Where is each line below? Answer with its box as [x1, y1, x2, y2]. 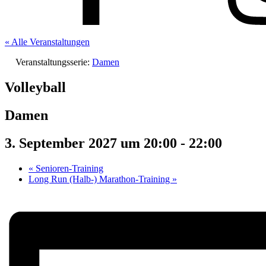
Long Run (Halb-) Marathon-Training [28, 173, 172, 184]
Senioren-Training [33, 163, 103, 173]
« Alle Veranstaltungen [5, 37, 90, 47]
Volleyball [5, 79, 66, 95]
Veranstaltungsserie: [15, 57, 92, 67]
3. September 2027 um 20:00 [5, 135, 177, 151]
